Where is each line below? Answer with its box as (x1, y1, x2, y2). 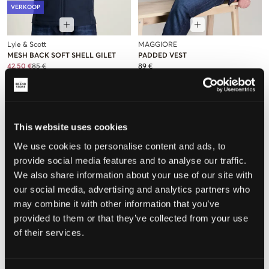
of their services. (14, 227, 84, 238)
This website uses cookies (14, 121, 128, 132)
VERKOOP (11, 4, 40, 10)
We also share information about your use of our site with (14, 169, 253, 180)
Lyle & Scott (7, 41, 46, 49)
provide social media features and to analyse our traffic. (14, 155, 247, 166)
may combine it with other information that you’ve (14, 198, 220, 209)
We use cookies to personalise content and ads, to (14, 141, 226, 151)
